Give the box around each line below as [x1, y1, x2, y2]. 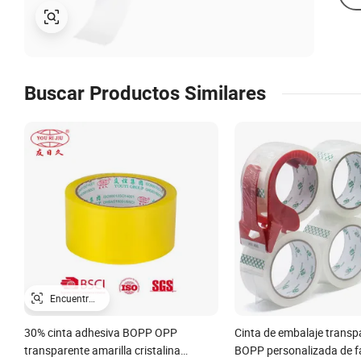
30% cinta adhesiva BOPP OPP [24, 324, 177, 340]
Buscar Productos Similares [24, 82, 266, 105]
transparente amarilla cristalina [24, 342, 180, 358]
